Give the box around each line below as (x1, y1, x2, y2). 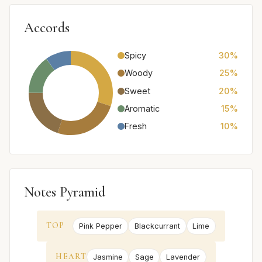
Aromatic (125, 103, 160, 113)
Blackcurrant (135, 221, 180, 230)
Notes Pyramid (24, 183, 105, 201)
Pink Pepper (78, 221, 122, 230)
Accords (24, 19, 70, 36)
